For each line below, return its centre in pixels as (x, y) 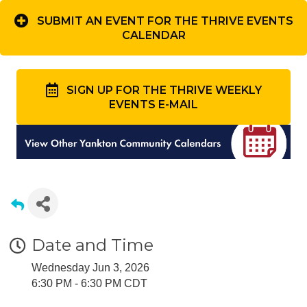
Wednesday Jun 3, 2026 (90, 267)
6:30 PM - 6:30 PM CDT (89, 283)
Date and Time (93, 245)
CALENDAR (153, 35)
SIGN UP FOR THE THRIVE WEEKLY (164, 90)
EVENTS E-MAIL (153, 104)
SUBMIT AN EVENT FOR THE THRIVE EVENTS (165, 21)
